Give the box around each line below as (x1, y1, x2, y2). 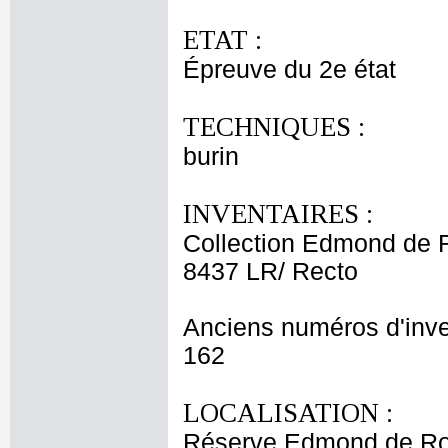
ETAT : (183, 25, 262, 55)
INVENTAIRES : (183, 199, 373, 229)
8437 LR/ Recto (183, 258, 358, 285)
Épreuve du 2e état (183, 56, 396, 83)
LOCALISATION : (183, 398, 393, 428)
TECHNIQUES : (183, 112, 365, 142)
